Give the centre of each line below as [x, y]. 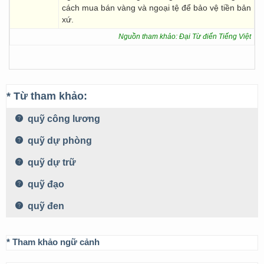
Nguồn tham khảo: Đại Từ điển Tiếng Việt [185, 37]
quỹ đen [45, 206]
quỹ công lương [63, 119]
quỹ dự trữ [51, 162]
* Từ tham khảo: [47, 96]
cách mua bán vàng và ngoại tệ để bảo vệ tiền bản [156, 8]
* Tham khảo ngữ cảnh [53, 242]
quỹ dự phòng [59, 141]
